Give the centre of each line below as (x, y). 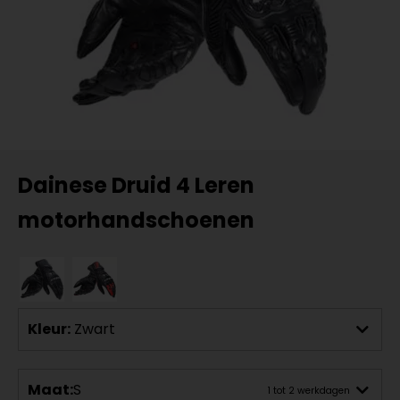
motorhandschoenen (136, 220)
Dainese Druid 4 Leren (136, 185)
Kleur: (49, 329)
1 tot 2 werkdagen (309, 390)
